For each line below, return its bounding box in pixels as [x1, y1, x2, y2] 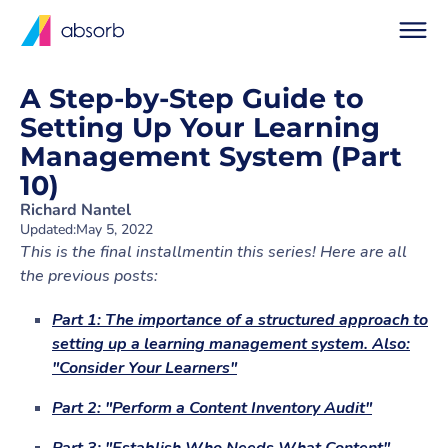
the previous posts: [20, 265, 158, 287]
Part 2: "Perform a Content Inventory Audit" [52, 397, 372, 419]
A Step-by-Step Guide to [20, 82, 364, 115]
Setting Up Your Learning [20, 111, 380, 144]
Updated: [20, 220, 76, 239]
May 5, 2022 [76, 220, 153, 239]
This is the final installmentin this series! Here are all [20, 241, 407, 263]
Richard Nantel [20, 199, 131, 221]
